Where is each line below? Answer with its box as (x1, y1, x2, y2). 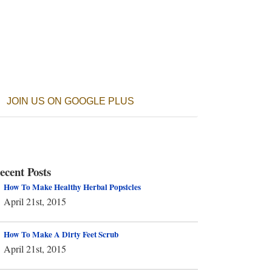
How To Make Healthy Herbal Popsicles (4, 181, 141, 193)
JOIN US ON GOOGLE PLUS (7, 96, 134, 106)
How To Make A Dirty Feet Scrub (4, 228, 118, 240)
